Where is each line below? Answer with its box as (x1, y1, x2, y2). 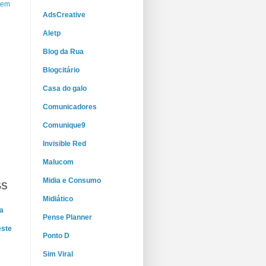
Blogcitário (43, 66, 80, 74)
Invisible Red (43, 140, 86, 148)
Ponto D (43, 232, 69, 240)
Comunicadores (43, 103, 97, 111)
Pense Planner (43, 213, 92, 221)
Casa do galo (43, 84, 87, 93)
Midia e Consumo (43, 176, 101, 185)
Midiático (43, 195, 73, 203)
